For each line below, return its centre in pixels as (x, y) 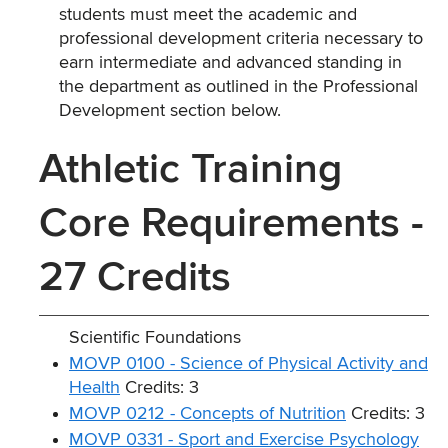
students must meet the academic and (208, 15)
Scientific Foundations (155, 338)
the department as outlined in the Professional (238, 87)
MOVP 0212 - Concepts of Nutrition (207, 414)
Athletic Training (190, 170)
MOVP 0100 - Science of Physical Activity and (248, 364)
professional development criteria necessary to (241, 39)
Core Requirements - (231, 224)
